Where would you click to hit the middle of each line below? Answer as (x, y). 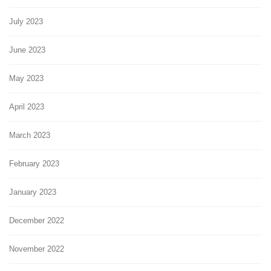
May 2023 (26, 78)
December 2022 (37, 220)
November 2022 (37, 249)
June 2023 (27, 50)
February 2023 (34, 163)
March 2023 (30, 135)
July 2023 (26, 21)
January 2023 (33, 192)
